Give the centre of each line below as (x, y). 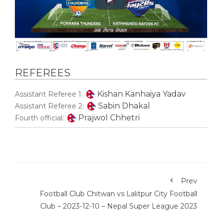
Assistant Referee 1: (49, 94)
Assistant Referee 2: (49, 106)
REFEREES (43, 73)
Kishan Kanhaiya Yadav (141, 94)
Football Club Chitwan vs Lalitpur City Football (118, 194)
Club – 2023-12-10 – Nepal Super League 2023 (119, 206)
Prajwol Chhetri (109, 118)
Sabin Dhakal (124, 106)
